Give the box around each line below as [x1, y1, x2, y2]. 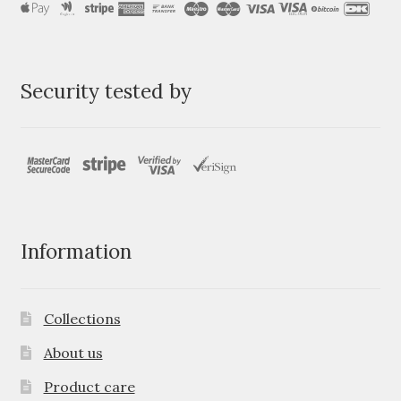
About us [43, 344, 103, 363]
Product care [43, 378, 135, 397]
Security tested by [20, 77, 192, 104]
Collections [43, 310, 121, 328]
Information [20, 238, 132, 265]
